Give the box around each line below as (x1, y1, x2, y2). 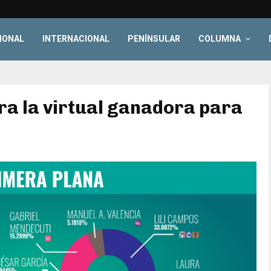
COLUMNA (198, 34, 241, 44)
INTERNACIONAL (42, 34, 110, 44)
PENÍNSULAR (128, 34, 181, 44)
